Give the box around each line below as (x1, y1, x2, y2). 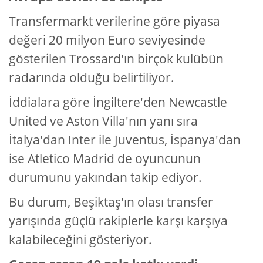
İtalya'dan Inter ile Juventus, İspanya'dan (9, 131, 241, 149)
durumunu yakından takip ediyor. (9, 169, 202, 186)
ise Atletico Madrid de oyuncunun (9, 150, 201, 167)
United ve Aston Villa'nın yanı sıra (9, 113, 198, 130)
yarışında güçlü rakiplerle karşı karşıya (9, 213, 228, 230)
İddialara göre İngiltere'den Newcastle (9, 94, 227, 111)
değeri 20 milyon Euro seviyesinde (9, 32, 205, 49)
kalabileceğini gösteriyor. (9, 231, 152, 248)
